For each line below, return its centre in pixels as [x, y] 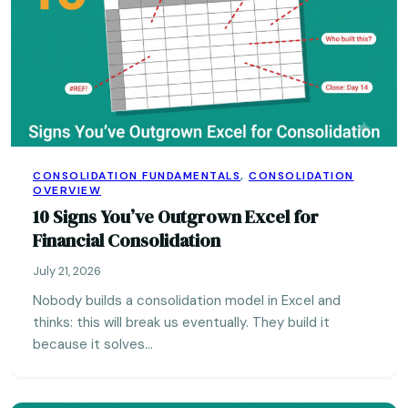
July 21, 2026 [67, 271]
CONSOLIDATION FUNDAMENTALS [137, 176]
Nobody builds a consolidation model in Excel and [187, 301]
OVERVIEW [67, 190]
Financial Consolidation [127, 240]
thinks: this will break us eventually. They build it [181, 322]
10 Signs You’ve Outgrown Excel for [176, 217]
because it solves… [93, 344]
